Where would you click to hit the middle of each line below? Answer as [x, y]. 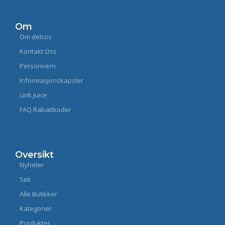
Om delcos [36, 37]
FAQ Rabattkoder [45, 110]
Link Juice [33, 95]
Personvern [38, 66]
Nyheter [32, 165]
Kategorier [36, 209]
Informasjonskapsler [51, 81]
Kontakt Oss [38, 51]
